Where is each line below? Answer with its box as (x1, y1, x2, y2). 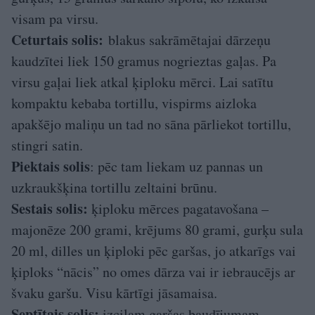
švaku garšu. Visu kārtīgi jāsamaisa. (11, 283, 217, 303)
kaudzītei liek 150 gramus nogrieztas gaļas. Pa (11, 51, 276, 71)
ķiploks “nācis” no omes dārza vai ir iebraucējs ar (11, 262, 295, 282)
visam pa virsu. (11, 9, 98, 29)
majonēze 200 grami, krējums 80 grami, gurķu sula (11, 220, 303, 240)
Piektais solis (11, 156, 90, 177)
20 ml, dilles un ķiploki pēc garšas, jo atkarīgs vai (11, 241, 296, 261)
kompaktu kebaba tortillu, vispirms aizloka (11, 94, 257, 113)
